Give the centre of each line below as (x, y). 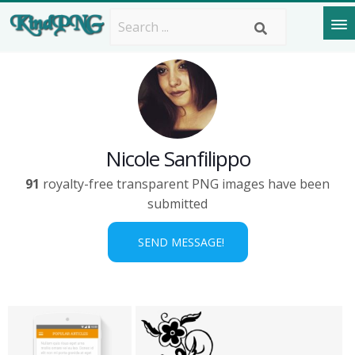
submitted (177, 204)
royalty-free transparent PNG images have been (185, 184)
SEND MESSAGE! (177, 242)
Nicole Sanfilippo (177, 158)
